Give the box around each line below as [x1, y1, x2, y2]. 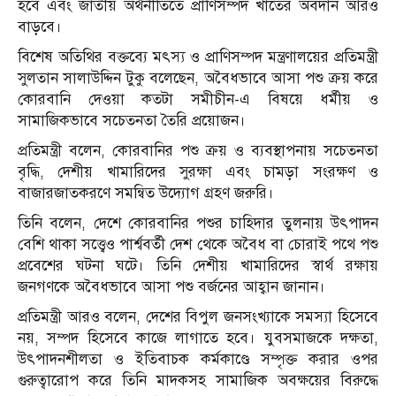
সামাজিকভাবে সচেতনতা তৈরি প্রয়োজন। [18, 111, 246, 131]
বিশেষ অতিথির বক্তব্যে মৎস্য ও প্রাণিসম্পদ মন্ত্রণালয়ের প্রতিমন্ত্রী [18, 48, 378, 67]
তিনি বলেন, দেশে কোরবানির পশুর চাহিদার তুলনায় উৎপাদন [18, 214, 378, 233]
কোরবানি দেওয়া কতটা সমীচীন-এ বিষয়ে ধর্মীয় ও [18, 90, 378, 110]
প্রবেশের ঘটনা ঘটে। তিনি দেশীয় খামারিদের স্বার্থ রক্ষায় [18, 256, 378, 276]
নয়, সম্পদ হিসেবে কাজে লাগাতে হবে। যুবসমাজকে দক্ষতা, [18, 329, 378, 348]
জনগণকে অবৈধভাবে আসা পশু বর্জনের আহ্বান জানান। [18, 278, 325, 297]
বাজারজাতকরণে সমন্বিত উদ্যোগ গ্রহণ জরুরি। [18, 184, 274, 203]
